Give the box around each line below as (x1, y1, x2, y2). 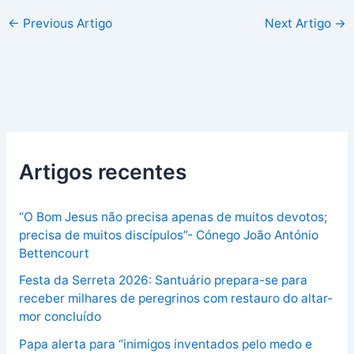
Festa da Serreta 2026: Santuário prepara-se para (18, 273, 307, 288)
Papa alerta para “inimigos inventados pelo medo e (18, 337, 312, 352)
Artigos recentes (18, 158, 186, 184)
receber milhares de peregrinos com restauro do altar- (18, 291, 333, 307)
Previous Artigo (20, 16, 113, 32)
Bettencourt (18, 245, 89, 261)
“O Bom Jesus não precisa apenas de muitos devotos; (18, 209, 327, 224)
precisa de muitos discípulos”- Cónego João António (18, 227, 318, 243)
